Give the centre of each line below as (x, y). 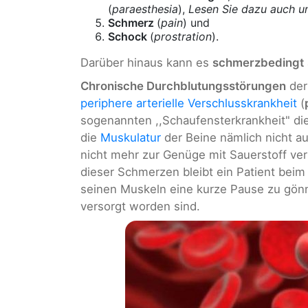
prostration (183, 37)
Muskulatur (131, 137)
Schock (129, 37)
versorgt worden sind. (140, 206)
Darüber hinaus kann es (146, 63)
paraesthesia (145, 9)
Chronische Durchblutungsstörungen (183, 86)
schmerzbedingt (258, 63)
